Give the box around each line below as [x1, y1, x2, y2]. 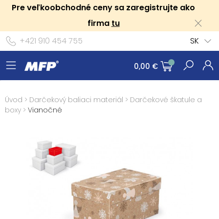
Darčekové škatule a [130, 95, 202, 105]
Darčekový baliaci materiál [29, 95, 123, 105]
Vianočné [28, 105, 62, 115]
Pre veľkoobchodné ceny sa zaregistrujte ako [12, 2, 196, 13]
